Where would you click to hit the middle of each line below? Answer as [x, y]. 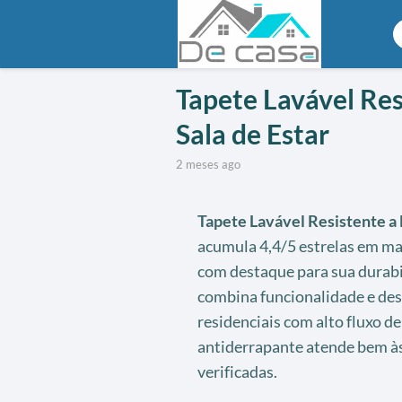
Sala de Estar [252, 133]
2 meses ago [211, 164]
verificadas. [237, 371]
